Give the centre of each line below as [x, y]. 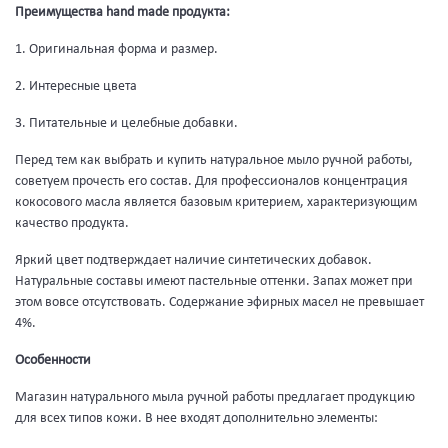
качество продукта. [72, 223]
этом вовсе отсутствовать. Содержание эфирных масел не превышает [219, 302]
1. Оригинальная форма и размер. [116, 49]
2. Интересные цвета [76, 86]
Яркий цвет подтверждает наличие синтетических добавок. [193, 260]
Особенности [53, 360]
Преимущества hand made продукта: [122, 12]
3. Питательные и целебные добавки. [126, 123]
